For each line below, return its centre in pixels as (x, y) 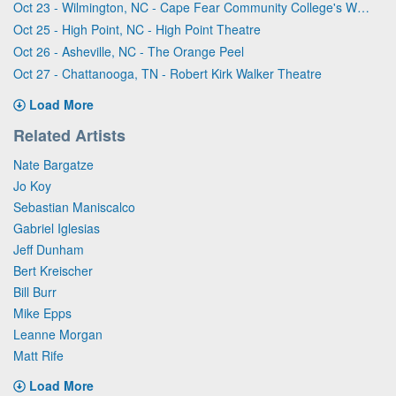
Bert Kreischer (53, 270)
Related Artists (69, 135)
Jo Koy (32, 185)
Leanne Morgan (58, 334)
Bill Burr (35, 291)
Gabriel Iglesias (57, 228)
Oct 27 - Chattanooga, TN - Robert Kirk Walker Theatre (168, 73)
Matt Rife (38, 355)
